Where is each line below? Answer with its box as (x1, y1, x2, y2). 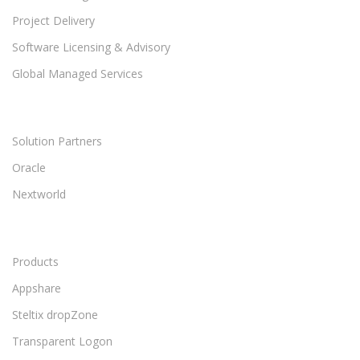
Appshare (12, 280, 61, 297)
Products (12, 254, 59, 270)
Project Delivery (12, 13, 95, 29)
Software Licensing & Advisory (12, 39, 170, 55)
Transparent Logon (12, 333, 112, 350)
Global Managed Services (12, 66, 143, 82)
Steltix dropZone (12, 307, 98, 323)
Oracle (12, 160, 46, 176)
